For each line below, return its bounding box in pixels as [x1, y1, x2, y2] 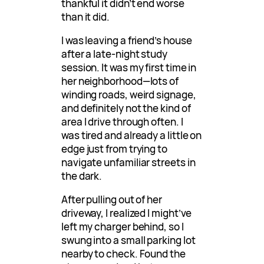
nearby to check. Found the [61, 246, 186, 260]
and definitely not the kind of [61, 101, 191, 115]
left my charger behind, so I [61, 219, 184, 233]
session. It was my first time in [61, 60, 197, 74]
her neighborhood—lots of [61, 74, 179, 88]
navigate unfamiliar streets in [61, 155, 196, 169]
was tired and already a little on [61, 128, 202, 142]
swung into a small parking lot [61, 233, 196, 247]
